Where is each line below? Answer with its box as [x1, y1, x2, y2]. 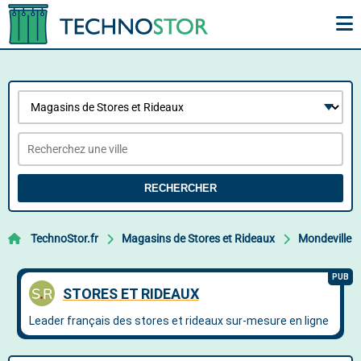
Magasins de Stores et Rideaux [122, 232, 275, 245]
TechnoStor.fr [31, 232, 98, 245]
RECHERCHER [144, 182, 217, 194]
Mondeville [298, 232, 351, 245]
